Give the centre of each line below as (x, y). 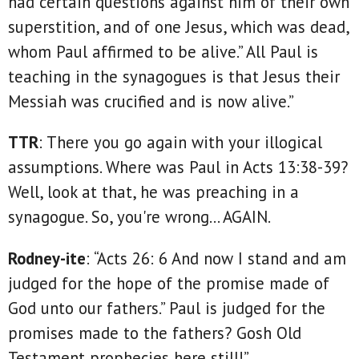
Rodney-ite (47, 259)
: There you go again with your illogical (180, 143)
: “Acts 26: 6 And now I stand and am (216, 259)
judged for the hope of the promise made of (169, 284)
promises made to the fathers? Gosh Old (155, 333)
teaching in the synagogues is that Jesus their (174, 76)
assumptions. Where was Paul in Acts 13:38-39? (178, 167)
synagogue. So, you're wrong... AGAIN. (139, 217)
